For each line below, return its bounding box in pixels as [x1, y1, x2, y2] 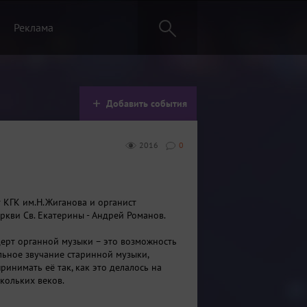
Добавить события [106, 97, 187, 110]
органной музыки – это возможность [15, 235, 177, 247]
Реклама [14, 21, 53, 34]
